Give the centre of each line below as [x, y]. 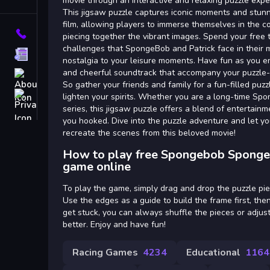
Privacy [55, 95]
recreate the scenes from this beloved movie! [149, 133]
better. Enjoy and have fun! [114, 224]
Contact [56, 34]
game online [97, 167]
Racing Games [105, 253]
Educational [213, 253]
